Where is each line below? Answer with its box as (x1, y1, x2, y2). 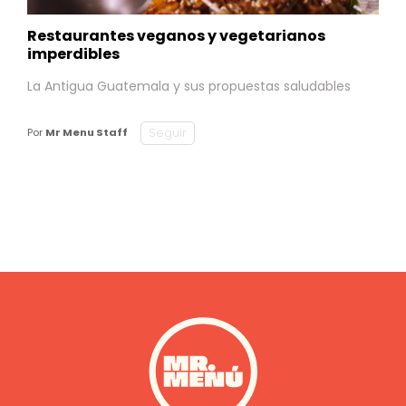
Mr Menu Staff (45, 125, 128, 140)
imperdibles (27, 43, 120, 64)
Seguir (149, 124, 187, 140)
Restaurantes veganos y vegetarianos (27, 24, 325, 46)
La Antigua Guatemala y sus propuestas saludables (27, 76, 351, 95)
